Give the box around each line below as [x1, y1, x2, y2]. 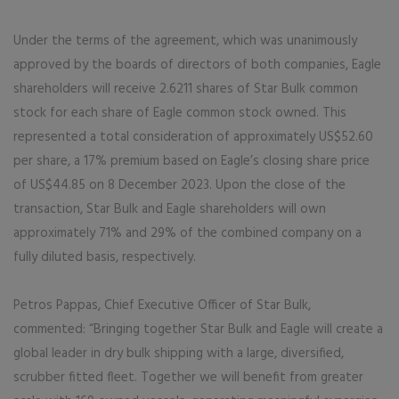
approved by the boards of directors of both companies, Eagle [13, 54, 381, 76]
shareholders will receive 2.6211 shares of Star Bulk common [13, 78, 358, 100]
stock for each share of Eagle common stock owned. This [13, 102, 346, 124]
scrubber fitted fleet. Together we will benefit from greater [13, 367, 363, 388]
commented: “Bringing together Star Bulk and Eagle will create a [13, 319, 383, 340]
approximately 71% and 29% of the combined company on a [13, 223, 362, 244]
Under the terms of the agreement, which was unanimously [13, 30, 357, 52]
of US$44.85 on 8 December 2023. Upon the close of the [13, 175, 346, 196]
